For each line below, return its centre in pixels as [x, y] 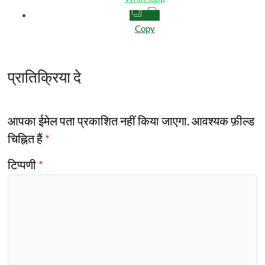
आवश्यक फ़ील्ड [223, 120]
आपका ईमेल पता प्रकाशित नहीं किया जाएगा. [99, 120]
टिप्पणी [23, 165]
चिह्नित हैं [27, 138]
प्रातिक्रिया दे [45, 77]
